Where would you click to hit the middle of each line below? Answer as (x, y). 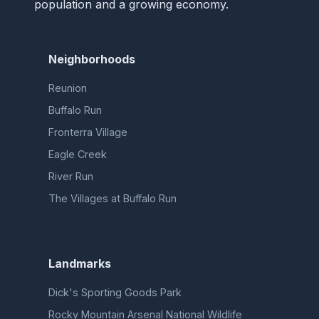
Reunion (68, 88)
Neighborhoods (92, 59)
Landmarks (80, 263)
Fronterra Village (88, 132)
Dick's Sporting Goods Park (115, 292)
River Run (71, 176)
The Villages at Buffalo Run (113, 198)
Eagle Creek (78, 154)
